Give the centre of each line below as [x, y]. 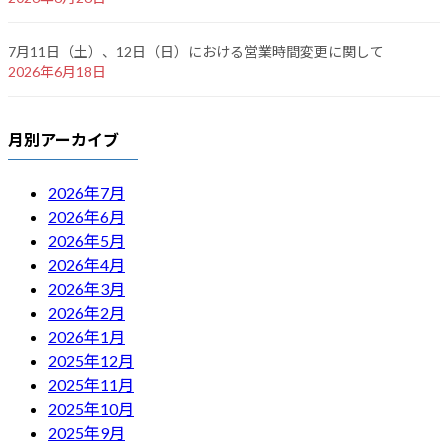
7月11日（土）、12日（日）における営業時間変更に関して [196, 51]
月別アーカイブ [63, 139]
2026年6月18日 [57, 71]
